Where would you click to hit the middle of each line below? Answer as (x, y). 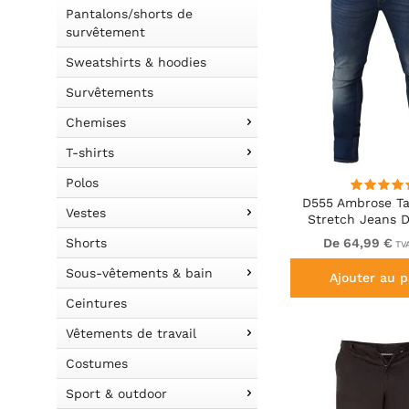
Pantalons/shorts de (129, 14)
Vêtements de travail (131, 333)
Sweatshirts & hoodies (136, 62)
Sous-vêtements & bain (139, 273)
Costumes (97, 363)
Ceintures (96, 303)
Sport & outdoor (116, 393)
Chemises (96, 122)
